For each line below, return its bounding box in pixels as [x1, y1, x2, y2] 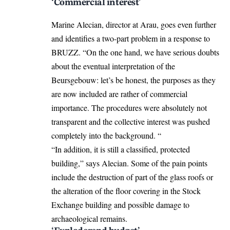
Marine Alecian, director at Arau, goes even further [51, 18, 216, 30]
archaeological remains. [51, 213, 127, 224]
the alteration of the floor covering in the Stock [51, 185, 201, 196]
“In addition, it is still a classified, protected [51, 143, 190, 155]
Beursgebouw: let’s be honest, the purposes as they [51, 74, 216, 85]
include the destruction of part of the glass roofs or [51, 171, 213, 182]
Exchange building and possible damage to [51, 199, 189, 210]
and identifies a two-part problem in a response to [51, 32, 210, 44]
